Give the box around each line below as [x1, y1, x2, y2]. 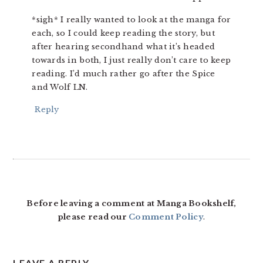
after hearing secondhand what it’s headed [32, 42, 215, 52]
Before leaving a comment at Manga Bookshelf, [26, 198, 237, 208]
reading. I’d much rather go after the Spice [32, 69, 215, 79]
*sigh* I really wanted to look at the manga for [32, 15, 231, 25]
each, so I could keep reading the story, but [32, 28, 215, 38]
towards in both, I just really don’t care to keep [32, 55, 231, 65]
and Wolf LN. [32, 82, 88, 92]
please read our [58, 212, 129, 222]
